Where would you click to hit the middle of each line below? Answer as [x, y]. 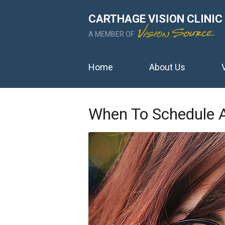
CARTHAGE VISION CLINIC [155, 19]
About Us [167, 67]
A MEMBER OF [112, 34]
